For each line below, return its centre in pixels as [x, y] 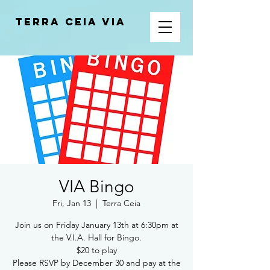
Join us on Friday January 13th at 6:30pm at [96, 225]
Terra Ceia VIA [71, 22]
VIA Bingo [96, 187]
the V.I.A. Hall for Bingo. [96, 237]
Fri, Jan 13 [72, 203]
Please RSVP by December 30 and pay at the [96, 263]
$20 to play [96, 250]
